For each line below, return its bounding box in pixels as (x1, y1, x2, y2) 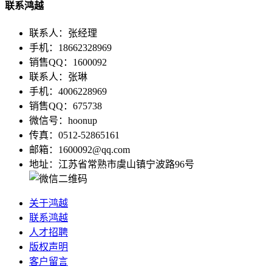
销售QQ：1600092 (29, 57, 107, 68)
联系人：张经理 (29, 28, 97, 39)
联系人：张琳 (29, 72, 87, 83)
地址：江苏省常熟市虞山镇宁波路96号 (29, 159, 194, 170)
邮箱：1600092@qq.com (29, 144, 130, 155)
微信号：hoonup (29, 115, 97, 126)
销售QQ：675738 (29, 101, 102, 112)
